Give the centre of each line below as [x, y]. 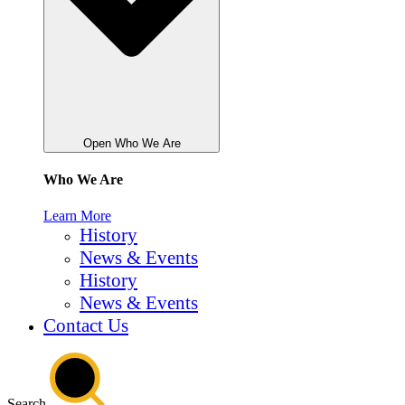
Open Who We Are [132, 144]
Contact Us [86, 325]
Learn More [77, 215]
